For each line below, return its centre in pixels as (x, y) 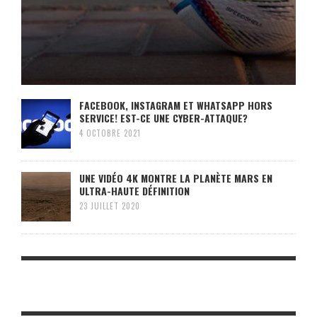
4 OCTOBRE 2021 (110, 133)
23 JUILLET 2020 (110, 206)
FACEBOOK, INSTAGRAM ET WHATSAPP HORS (176, 105)
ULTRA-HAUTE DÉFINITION (134, 190)
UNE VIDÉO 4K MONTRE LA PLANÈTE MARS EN (176, 178)
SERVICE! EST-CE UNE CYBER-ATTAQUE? (163, 117)
